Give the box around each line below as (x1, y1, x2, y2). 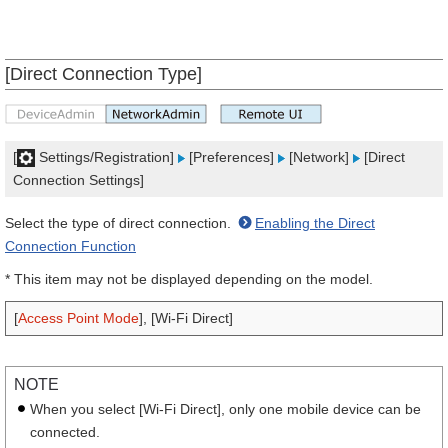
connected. (30, 424, 100, 440)
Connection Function (5, 238, 136, 254)
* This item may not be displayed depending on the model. (5, 271, 373, 287)
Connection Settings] (13, 172, 144, 188)
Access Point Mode (18, 310, 139, 326)
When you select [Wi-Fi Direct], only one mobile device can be (30, 401, 421, 417)
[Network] (285, 149, 353, 165)
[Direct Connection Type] (5, 64, 202, 84)
